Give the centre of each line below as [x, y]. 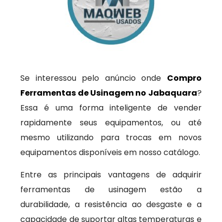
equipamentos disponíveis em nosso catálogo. [111, 152]
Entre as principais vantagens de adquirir [111, 175]
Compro [184, 78]
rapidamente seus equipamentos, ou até [111, 123]
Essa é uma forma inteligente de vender [111, 108]
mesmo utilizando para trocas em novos [111, 138]
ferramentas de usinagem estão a [111, 190]
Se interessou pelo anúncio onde [94, 78]
